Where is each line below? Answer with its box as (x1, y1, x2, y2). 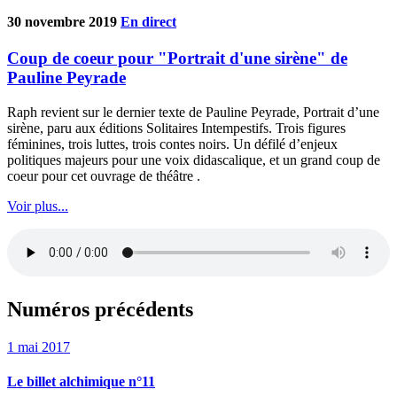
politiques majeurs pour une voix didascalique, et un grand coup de (7, 152, 380, 168)
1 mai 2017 (7, 339, 70, 354)
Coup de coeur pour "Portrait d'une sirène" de (7, 49, 347, 68)
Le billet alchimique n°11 (7, 374, 155, 390)
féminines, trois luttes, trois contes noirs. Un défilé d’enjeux (7, 136, 338, 152)
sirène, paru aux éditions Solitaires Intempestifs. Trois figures (7, 121, 346, 136)
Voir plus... (7, 198, 68, 214)
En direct (121, 14, 176, 30)
